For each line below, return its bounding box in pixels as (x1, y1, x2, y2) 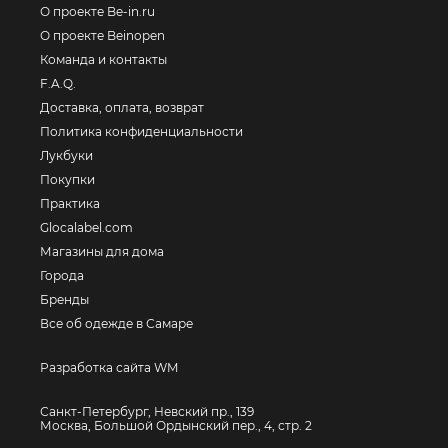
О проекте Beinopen (40, 28, 165, 43)
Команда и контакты (40, 52, 167, 67)
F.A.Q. (40, 76, 76, 91)
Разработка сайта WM (40, 360, 178, 375)
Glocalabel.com (40, 220, 133, 235)
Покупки (40, 172, 95, 187)
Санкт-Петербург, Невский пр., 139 (40, 404, 254, 419)
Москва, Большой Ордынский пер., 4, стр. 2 (40, 418, 312, 433)
